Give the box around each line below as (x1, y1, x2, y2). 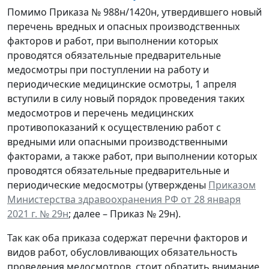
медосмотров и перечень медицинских (7, 106, 193, 119)
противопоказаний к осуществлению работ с (7, 120, 221, 134)
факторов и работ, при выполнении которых (7, 34, 218, 47)
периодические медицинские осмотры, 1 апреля (7, 77, 237, 91)
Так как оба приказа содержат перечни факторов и (7, 231, 247, 244)
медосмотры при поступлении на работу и (7, 62, 209, 76)
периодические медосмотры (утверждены (7, 178, 208, 192)
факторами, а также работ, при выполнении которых (7, 149, 257, 163)
